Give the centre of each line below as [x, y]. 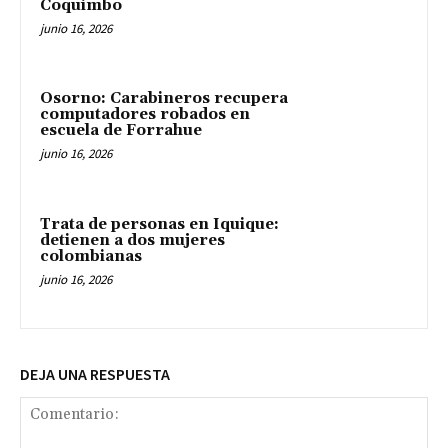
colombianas [91, 257]
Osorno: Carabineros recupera [164, 99]
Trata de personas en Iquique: [159, 225]
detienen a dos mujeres [132, 241]
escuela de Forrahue [121, 131]
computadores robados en [145, 115]
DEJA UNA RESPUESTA [95, 373]
